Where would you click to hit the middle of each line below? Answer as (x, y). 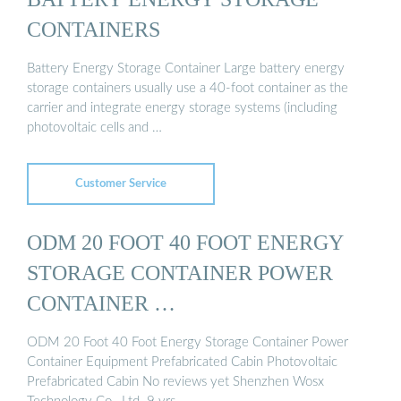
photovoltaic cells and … (94, 127)
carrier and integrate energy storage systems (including (182, 107)
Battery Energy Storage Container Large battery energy (186, 68)
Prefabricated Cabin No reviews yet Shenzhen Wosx (175, 381)
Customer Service (121, 183)
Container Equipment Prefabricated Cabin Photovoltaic (182, 362)
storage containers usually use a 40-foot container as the (188, 88)
